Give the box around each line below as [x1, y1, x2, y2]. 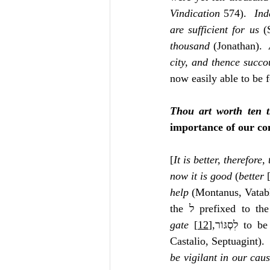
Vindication [170, 7, 220, 19]
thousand [170, 40, 210, 52]
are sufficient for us [170, 24, 259, 36]
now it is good [170, 170, 232, 182]
